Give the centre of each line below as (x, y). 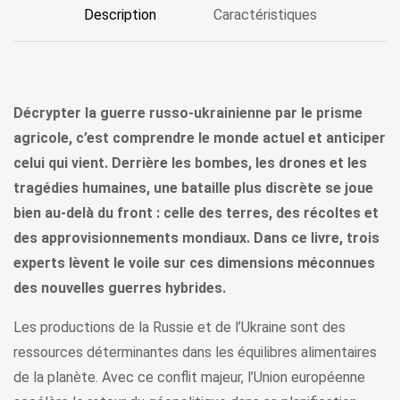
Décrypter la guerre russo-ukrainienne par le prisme (188, 113)
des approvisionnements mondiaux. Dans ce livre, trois (196, 238)
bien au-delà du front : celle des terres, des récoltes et (196, 213)
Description (120, 15)
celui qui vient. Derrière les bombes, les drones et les (190, 163)
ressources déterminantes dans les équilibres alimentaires (195, 353)
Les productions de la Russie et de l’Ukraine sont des (179, 328)
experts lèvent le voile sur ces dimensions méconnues (194, 263)
